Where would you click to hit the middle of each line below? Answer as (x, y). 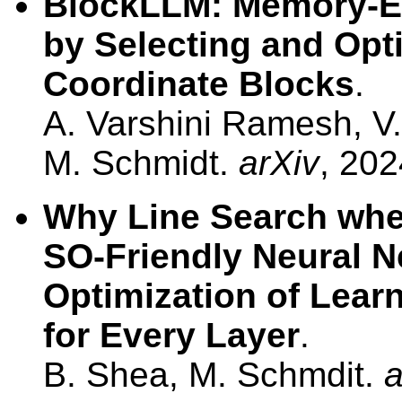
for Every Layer (171, 335)
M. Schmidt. (141, 162)
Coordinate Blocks (199, 83)
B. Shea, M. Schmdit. (214, 374)
